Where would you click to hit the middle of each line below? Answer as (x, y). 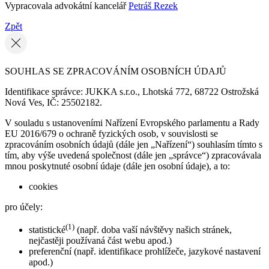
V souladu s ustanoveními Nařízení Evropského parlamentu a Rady (132, 123)
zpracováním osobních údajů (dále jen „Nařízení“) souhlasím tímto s (134, 144)
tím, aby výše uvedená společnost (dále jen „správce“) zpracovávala (133, 155)
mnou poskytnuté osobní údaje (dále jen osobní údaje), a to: (117, 166)
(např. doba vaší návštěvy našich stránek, (153, 230)
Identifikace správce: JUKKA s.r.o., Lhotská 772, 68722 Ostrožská (132, 92)
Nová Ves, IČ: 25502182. (53, 102)
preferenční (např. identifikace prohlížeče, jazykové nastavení (145, 252)
